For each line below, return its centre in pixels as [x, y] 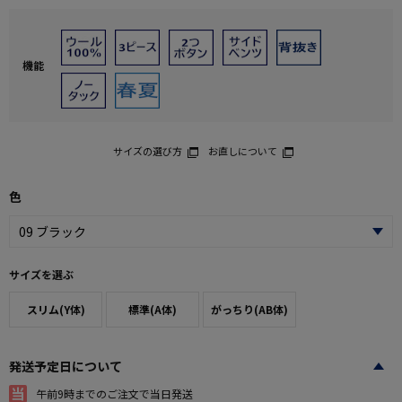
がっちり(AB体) [249, 309]
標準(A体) [153, 309]
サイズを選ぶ [41, 274]
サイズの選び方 [147, 150]
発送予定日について [66, 366]
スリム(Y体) [56, 309]
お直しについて [242, 150]
